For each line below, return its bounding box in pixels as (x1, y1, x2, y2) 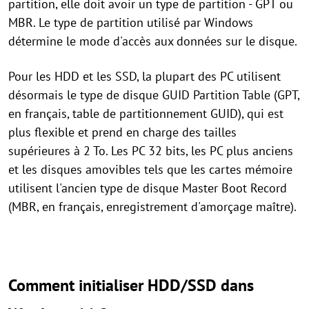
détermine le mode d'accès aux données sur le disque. (8, 33, 297, 50)
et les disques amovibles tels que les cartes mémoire (8, 161, 292, 178)
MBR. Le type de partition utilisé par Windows (8, 14, 253, 31)
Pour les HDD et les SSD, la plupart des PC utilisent (8, 68, 281, 85)
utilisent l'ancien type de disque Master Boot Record (8, 180, 287, 197)
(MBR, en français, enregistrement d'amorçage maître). (8, 199, 297, 215)
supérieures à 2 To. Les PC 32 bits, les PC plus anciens (8, 143, 293, 159)
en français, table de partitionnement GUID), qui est (8, 106, 283, 122)
